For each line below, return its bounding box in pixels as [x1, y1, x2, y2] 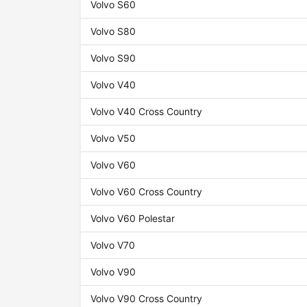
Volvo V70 [90, 239, 136, 251]
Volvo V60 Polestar [90, 212, 175, 225]
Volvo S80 [90, 25, 136, 38]
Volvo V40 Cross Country [90, 106, 203, 118]
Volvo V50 [90, 132, 136, 145]
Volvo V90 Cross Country [90, 293, 203, 305]
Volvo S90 [90, 52, 136, 64]
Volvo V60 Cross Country [90, 186, 203, 198]
